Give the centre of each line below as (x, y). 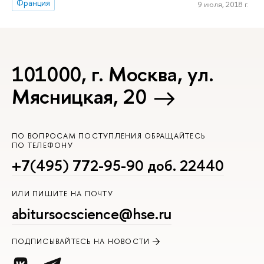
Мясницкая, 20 (79, 97)
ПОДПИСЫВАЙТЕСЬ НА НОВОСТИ (81, 242)
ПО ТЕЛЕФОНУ (42, 146)
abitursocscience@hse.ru (92, 214)
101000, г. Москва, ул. (113, 74)
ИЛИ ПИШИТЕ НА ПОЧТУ (62, 193)
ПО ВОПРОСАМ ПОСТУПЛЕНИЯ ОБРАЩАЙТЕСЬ (109, 136)
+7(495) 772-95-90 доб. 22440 (118, 166)
